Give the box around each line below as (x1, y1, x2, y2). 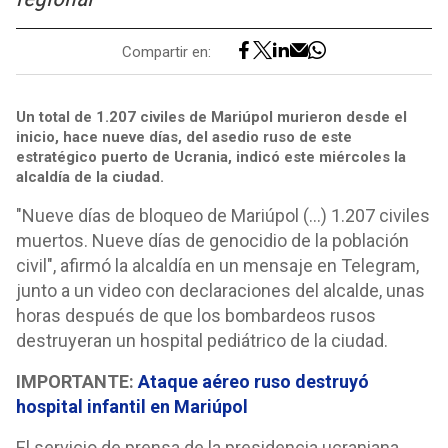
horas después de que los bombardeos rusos (16, 305, 376, 326)
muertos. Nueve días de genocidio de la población (16, 230, 409, 251)
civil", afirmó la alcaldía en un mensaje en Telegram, (16, 255, 419, 276)
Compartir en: (122, 42, 211, 61)
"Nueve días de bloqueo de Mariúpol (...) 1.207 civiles (16, 205, 430, 226)
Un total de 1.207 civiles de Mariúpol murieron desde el (16, 108, 407, 126)
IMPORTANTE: (16, 371, 138, 392)
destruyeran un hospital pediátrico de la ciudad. (16, 330, 388, 351)
